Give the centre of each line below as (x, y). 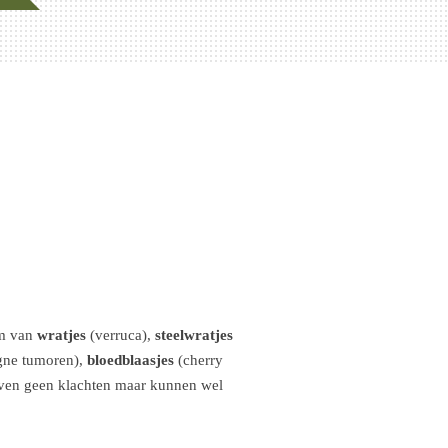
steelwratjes (194, 335)
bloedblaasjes (130, 360)
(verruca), (122, 335)
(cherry (198, 360)
